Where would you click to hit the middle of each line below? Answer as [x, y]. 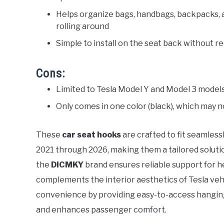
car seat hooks [91, 134]
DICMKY [67, 164]
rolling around [82, 26]
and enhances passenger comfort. [101, 209]
